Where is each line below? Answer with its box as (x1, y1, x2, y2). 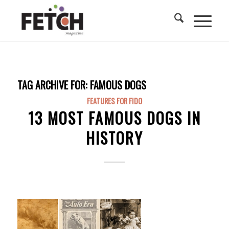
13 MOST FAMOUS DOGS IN (28, 106, 201, 129)
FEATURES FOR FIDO (86, 96, 142, 106)
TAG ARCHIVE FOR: (17, 77, 90, 93)
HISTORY (85, 126, 143, 149)
